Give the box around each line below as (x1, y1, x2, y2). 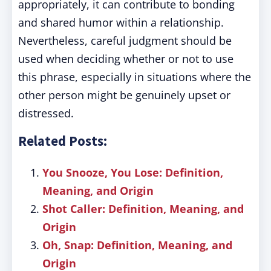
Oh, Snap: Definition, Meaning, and (42, 238, 232, 252)
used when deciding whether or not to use (18, 51, 233, 66)
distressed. (18, 106, 74, 120)
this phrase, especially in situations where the (18, 70, 251, 84)
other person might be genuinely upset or (18, 88, 230, 102)
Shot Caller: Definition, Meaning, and (42, 201, 244, 216)
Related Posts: (18, 132, 107, 149)
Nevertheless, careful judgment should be (18, 33, 232, 48)
